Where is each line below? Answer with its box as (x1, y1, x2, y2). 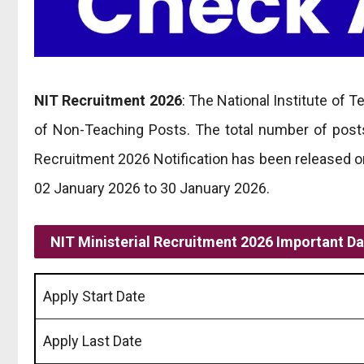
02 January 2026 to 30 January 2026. (34, 179, 270, 197)
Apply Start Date (43, 287, 145, 305)
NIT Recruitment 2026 (34, 91, 182, 109)
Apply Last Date (43, 331, 142, 349)
